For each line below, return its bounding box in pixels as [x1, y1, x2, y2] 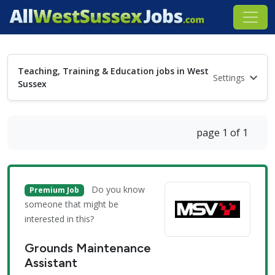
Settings [213, 71, 247, 83]
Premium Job [29, 185, 79, 195]
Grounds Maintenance [25, 241, 151, 256]
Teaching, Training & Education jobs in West [18, 65, 209, 77]
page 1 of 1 [196, 126, 248, 139]
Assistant [25, 255, 77, 271]
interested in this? [25, 213, 94, 225]
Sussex [18, 78, 47, 90]
